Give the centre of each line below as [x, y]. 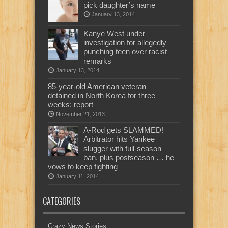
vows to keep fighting [83, 166]
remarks [97, 61]
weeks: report [70, 104]
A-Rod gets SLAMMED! [123, 130]
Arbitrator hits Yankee [119, 139]
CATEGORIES [62, 201]
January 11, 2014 [77, 176]
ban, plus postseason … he [129, 157]
